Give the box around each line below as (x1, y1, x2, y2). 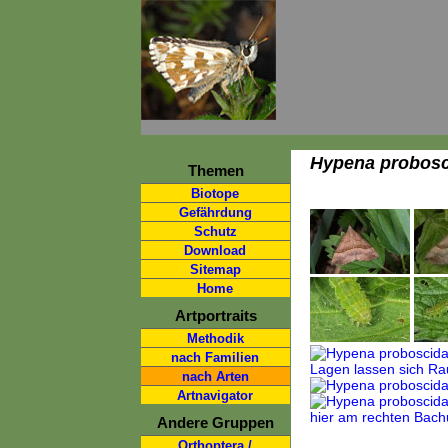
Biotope (191, 186, 239, 201)
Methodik (186, 331, 244, 346)
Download (184, 243, 246, 258)
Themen (187, 162, 244, 179)
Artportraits (174, 307, 257, 324)
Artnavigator (177, 388, 253, 403)
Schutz (193, 224, 237, 239)
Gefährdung (178, 205, 252, 220)
